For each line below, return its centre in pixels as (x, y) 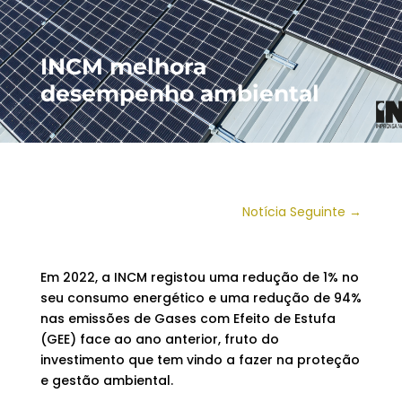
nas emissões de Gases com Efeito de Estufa (188, 319)
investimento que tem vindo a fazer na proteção (200, 360)
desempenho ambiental (179, 94)
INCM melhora (123, 67)
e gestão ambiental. (106, 381)
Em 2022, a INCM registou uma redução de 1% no (199, 278)
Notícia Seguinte (294, 212)
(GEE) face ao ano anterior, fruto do (159, 340)
